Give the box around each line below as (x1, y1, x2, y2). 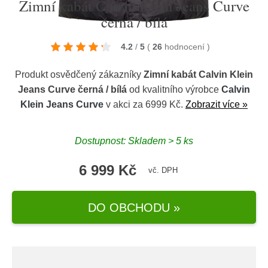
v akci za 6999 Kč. (103, 99, 185, 109)
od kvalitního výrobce (127, 84, 221, 95)
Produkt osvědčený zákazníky (15, 69, 144, 80)
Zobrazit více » (185, 99, 248, 109)
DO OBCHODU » (88, 200, 180, 214)
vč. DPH (148, 166, 178, 175)
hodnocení (165, 42, 207, 51)
